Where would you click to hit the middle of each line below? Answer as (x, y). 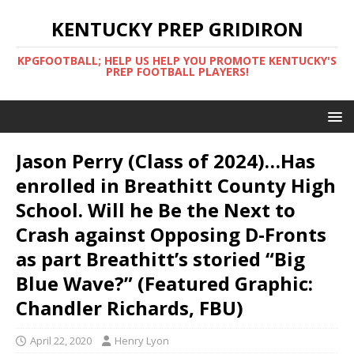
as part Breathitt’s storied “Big (160, 259)
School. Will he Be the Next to (156, 210)
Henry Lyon (142, 341)
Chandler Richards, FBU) (130, 308)
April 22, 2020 (61, 341)
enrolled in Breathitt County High (176, 185)
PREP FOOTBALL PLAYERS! (177, 72)
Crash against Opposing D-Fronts (171, 234)
